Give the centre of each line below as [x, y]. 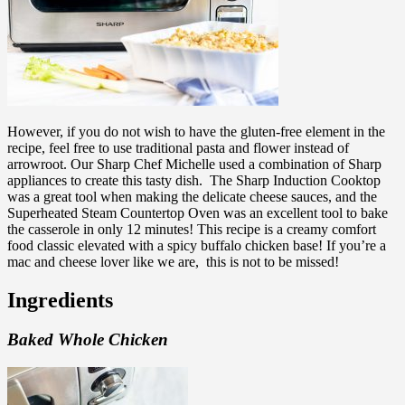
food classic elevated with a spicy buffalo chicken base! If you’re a [197, 245]
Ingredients [60, 300]
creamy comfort [330, 229]
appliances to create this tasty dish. [107, 180]
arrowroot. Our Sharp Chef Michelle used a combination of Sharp [194, 164]
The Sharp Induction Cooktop [293, 180]
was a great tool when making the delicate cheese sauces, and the [192, 196]
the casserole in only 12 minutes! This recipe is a [145, 229]
